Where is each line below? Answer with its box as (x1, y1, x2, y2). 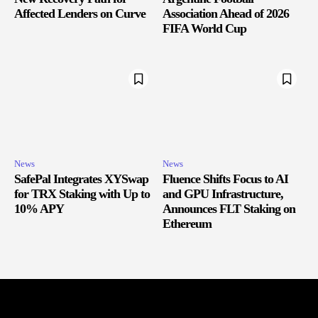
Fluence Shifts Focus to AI (163, 171, 288, 186)
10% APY (14, 201, 64, 216)
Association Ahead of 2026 (163, 6, 289, 21)
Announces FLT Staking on (163, 201, 295, 216)
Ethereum (163, 216, 212, 231)
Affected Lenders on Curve (14, 6, 146, 21)
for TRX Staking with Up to (14, 186, 150, 201)
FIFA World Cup (163, 21, 246, 36)
